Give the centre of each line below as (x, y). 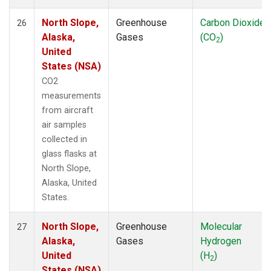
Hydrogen (221, 241)
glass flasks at (69, 154)
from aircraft (67, 110)
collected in (64, 139)
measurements (71, 96)
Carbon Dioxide (233, 22)
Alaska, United (69, 183)
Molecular (221, 226)
